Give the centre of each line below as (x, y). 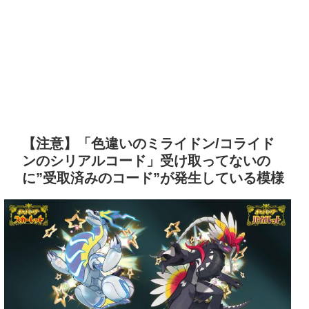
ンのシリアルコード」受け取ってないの (146, 161)
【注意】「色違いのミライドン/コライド (148, 144)
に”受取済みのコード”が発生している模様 (153, 178)
